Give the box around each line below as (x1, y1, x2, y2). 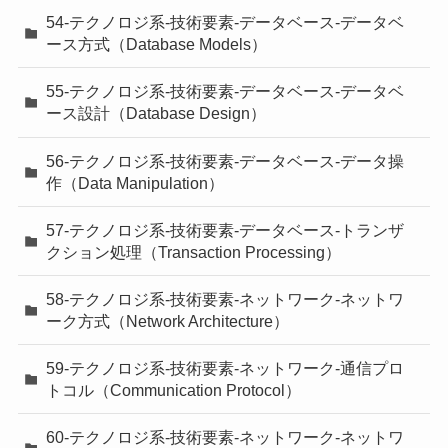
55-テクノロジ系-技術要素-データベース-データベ (46, 82, 405, 101)
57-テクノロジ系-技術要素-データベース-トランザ (46, 220, 405, 239)
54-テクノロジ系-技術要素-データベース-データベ (46, 13, 405, 32)
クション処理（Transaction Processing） (46, 242, 342, 261)
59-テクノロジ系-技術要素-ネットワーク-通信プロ (46, 359, 405, 378)
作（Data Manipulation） (46, 173, 225, 192)
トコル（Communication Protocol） (46, 381, 302, 400)
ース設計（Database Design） (46, 104, 267, 123)
